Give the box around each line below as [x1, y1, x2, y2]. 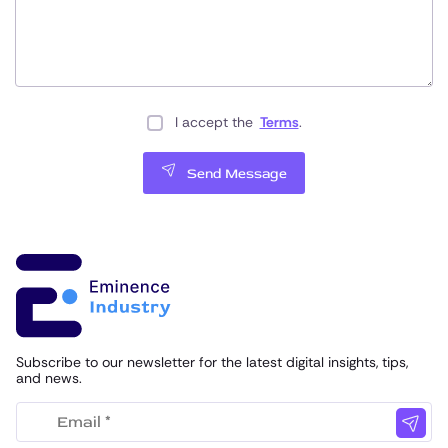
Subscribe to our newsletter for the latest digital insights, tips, [16, 353, 408, 372]
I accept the [174, 112, 257, 131]
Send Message [187, 165, 287, 183]
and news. [16, 369, 82, 388]
